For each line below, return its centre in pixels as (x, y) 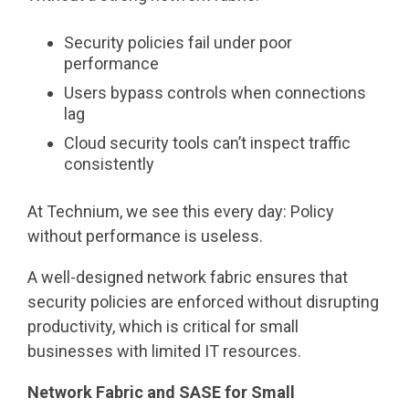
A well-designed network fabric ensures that (188, 277)
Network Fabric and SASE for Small (161, 392)
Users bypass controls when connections (215, 93)
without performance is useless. (145, 236)
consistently (109, 164)
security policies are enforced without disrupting (203, 302)
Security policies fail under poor (178, 42)
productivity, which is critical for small (163, 326)
